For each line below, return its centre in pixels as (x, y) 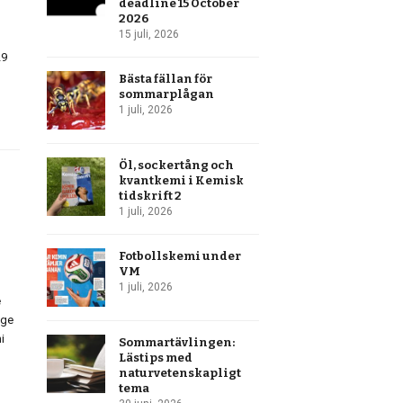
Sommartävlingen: (177, 342)
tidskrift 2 (151, 196)
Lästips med (156, 358)
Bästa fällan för (166, 79)
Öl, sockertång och (177, 165)
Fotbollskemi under (180, 256)
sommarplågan (167, 94)
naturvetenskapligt (180, 373)
